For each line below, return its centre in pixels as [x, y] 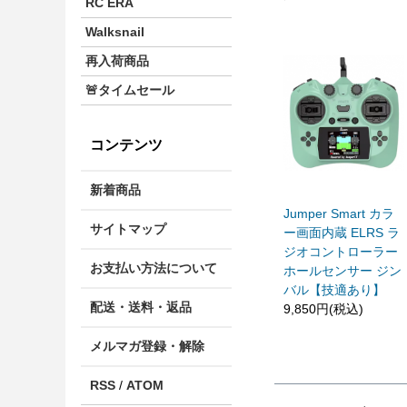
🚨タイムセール [130, 89]
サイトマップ [128, 229]
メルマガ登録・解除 [147, 347]
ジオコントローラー [341, 251]
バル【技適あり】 [334, 289]
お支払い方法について [154, 268]
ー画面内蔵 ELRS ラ [342, 232]
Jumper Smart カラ [339, 213]
